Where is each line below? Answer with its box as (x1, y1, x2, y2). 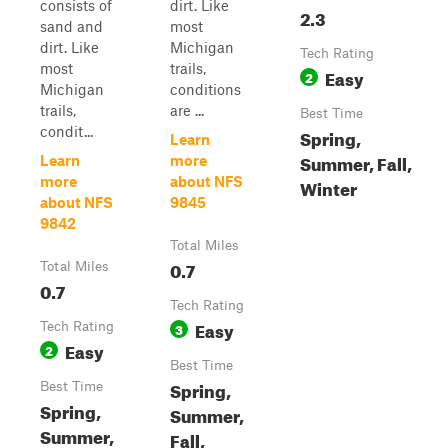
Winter (300, 173, 357, 200)
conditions (170, 80, 241, 98)
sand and (40, 17, 103, 35)
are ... (170, 101, 204, 119)
